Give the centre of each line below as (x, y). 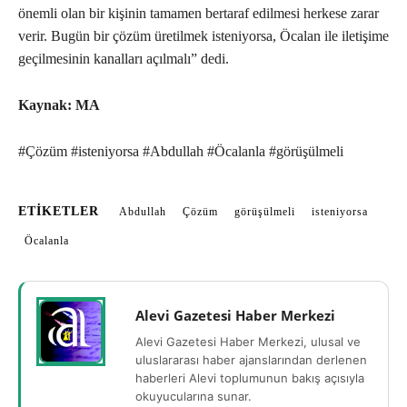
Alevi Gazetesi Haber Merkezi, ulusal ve (248, 342)
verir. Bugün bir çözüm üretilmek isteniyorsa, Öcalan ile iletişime (203, 36)
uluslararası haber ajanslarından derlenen (251, 360)
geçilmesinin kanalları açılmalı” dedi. (124, 59)
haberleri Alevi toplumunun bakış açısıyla (250, 378)
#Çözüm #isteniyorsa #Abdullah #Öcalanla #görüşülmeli (181, 152)
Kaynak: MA (59, 105)
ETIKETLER (59, 212)
